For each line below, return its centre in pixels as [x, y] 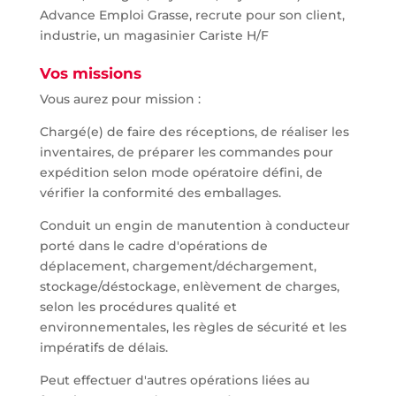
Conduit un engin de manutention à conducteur [194, 225]
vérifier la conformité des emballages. [160, 193]
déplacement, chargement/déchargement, [178, 266]
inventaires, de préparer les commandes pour [186, 152]
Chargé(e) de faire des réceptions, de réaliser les [194, 132]
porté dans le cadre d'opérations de [153, 246]
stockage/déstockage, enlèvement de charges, [189, 286]
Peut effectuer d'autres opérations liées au [174, 380]
